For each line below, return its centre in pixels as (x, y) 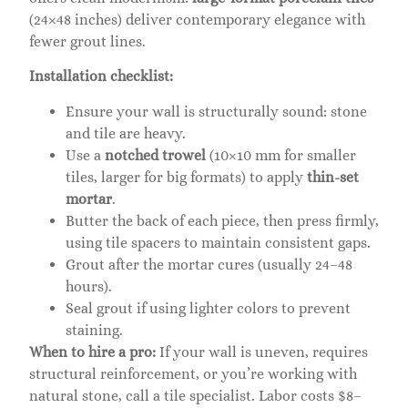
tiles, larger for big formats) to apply (186, 177)
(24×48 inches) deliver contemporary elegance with (197, 19)
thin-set (333, 177)
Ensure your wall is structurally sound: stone (216, 111)
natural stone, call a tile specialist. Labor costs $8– (195, 395)
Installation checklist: (101, 76)
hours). (89, 286)
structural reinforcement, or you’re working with (193, 373)
